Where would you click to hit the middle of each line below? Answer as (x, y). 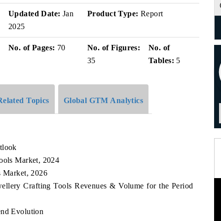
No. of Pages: (32, 48)
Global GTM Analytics (103, 100)
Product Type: (113, 14)
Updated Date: (35, 14)
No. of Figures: (114, 48)
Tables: (161, 60)
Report (151, 14)
